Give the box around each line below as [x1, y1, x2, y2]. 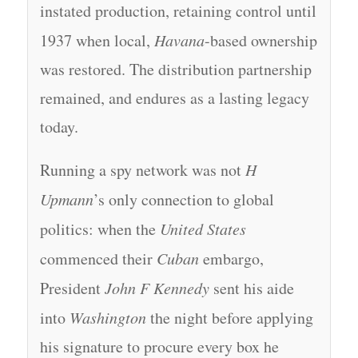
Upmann [39, 188, 93, 209]
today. [39, 115, 78, 137]
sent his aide [209, 276, 294, 299]
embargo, [198, 247, 264, 269]
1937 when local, [39, 29, 154, 51]
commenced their [39, 247, 157, 269]
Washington [69, 306, 146, 328]
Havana [153, 29, 205, 50]
